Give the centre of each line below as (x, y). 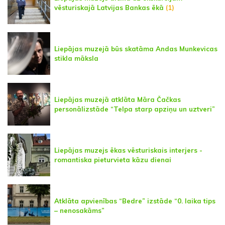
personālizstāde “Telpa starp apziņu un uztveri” (135, 109)
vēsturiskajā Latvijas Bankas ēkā (109, 7)
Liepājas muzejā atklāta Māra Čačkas (118, 99)
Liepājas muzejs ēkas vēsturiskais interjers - (128, 150)
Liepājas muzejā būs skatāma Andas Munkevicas (136, 48)
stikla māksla (76, 58)
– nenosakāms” (79, 210)
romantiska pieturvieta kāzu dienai (113, 159)
